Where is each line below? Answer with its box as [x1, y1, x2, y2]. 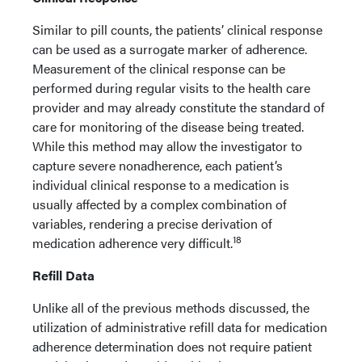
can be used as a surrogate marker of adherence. [32, 40, 307, 58]
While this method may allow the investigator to [32, 137, 302, 155]
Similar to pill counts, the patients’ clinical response [32, 20, 322, 39]
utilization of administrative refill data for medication [32, 318, 327, 336]
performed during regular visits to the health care [32, 78, 310, 97]
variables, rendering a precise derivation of [32, 214, 272, 233]
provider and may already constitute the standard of [32, 98, 325, 116]
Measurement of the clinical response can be [32, 59, 285, 78]
